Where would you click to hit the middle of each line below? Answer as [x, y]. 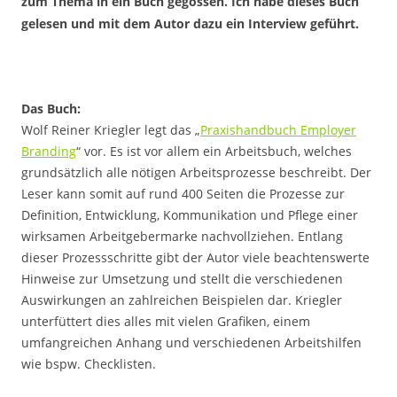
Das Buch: [51, 109]
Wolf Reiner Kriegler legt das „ [111, 130]
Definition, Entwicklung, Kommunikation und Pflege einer [190, 215]
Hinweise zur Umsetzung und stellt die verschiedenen [182, 279]
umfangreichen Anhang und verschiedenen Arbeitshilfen [191, 343]
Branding [49, 151]
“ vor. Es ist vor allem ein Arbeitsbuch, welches [214, 151]
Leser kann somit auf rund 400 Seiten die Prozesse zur [183, 194]
